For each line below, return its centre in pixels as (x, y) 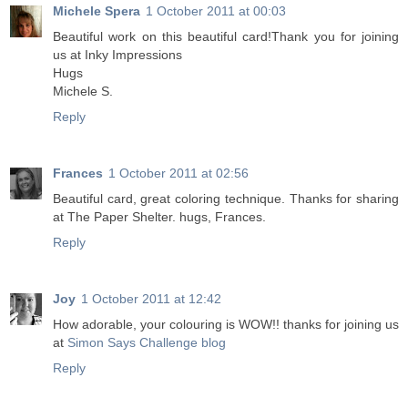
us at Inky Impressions (117, 55)
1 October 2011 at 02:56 (178, 173)
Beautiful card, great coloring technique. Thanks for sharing (226, 199)
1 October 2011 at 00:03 (216, 11)
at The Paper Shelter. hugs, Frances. (159, 217)
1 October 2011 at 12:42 (151, 299)
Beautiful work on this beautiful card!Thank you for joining (226, 37)
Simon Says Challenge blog (147, 343)
